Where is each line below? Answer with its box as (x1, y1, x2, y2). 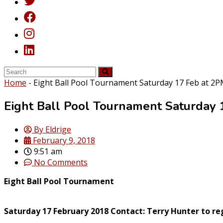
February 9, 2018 (33, 134, 95, 146)
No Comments (34, 156, 88, 168)
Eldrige (43, 123, 71, 135)
